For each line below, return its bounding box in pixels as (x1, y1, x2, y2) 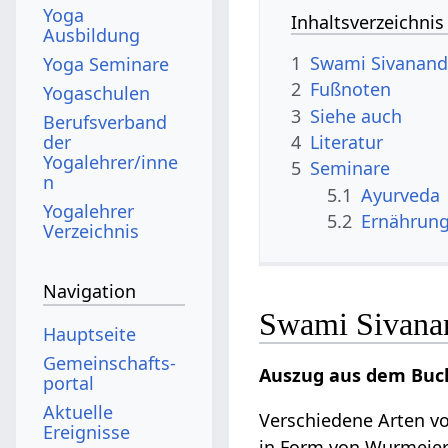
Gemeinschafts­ (43, 350, 177, 375)
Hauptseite (43, 321, 137, 346)
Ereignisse (43, 419, 131, 444)
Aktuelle (43, 399, 114, 424)
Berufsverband (43, 109, 168, 134)
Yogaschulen (43, 80, 151, 105)
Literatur (310, 129, 384, 154)
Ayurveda (361, 182, 441, 207)
